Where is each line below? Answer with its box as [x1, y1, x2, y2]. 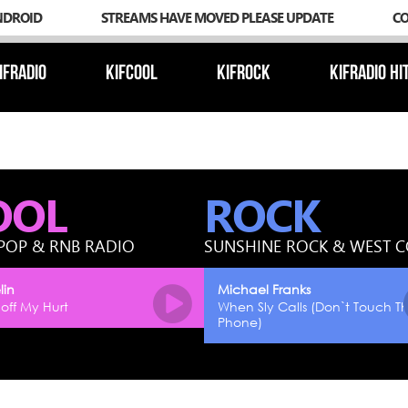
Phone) [218, 314, 262, 330]
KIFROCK [217, 64, 270, 85]
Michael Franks [218, 281, 311, 297]
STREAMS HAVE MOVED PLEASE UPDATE [101, 7, 333, 27]
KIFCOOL [106, 64, 158, 85]
